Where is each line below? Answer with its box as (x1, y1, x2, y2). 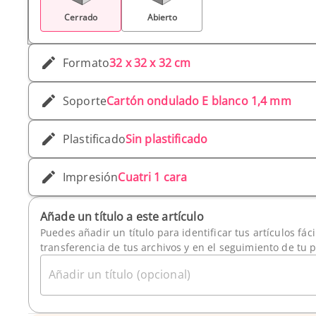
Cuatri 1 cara (118, 169, 188, 186)
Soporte (63, 93, 107, 109)
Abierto (147, 11, 177, 24)
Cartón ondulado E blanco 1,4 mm (107, 93, 291, 109)
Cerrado (64, 11, 98, 24)
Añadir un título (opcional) (49, 267, 191, 283)
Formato (63, 55, 110, 71)
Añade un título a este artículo (40, 209, 204, 225)
